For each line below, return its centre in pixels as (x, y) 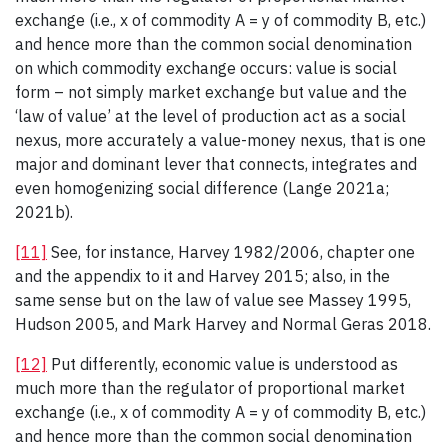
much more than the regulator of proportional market (210, 388)
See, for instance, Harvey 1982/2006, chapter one (231, 252)
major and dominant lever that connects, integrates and (216, 164)
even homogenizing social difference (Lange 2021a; (202, 188)
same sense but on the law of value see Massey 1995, (213, 300)
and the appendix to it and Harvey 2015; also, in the (202, 276)
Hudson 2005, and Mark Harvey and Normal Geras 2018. (223, 324)
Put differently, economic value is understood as (222, 364)
